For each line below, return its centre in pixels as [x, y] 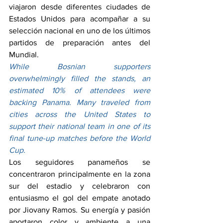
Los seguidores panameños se [80, 162]
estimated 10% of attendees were [80, 90]
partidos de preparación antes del [80, 43]
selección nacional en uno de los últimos [80, 31]
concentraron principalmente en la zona [80, 174]
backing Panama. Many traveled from [80, 102]
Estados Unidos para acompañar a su [80, 19]
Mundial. [24, 55]
